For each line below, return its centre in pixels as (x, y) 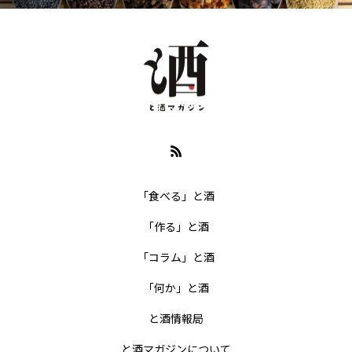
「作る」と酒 (176, 227)
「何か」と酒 (176, 288)
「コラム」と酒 (176, 257)
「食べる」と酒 (176, 196)
